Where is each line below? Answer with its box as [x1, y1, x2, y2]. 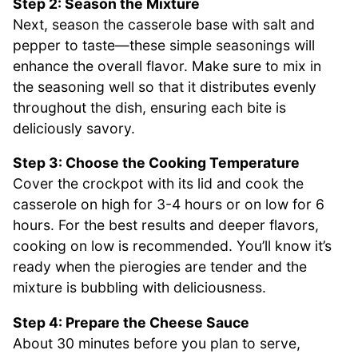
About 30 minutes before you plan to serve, [13, 334, 300, 352]
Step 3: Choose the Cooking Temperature [13, 154, 300, 172]
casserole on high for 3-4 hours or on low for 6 [13, 196, 324, 213]
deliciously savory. [13, 119, 135, 137]
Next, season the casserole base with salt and [13, 15, 315, 33]
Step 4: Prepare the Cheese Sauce [13, 313, 249, 331]
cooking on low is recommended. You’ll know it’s [13, 237, 332, 255]
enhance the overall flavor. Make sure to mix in [13, 57, 321, 74]
